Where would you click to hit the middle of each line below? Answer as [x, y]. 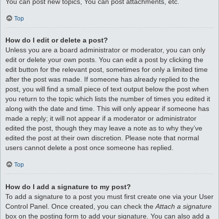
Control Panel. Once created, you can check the [80, 206]
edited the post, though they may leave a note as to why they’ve [104, 128]
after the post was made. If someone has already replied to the [102, 79]
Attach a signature [184, 206]
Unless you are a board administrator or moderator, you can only [105, 50]
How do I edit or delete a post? [57, 40]
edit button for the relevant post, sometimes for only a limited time [107, 70]
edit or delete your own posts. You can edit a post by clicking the [104, 60]
